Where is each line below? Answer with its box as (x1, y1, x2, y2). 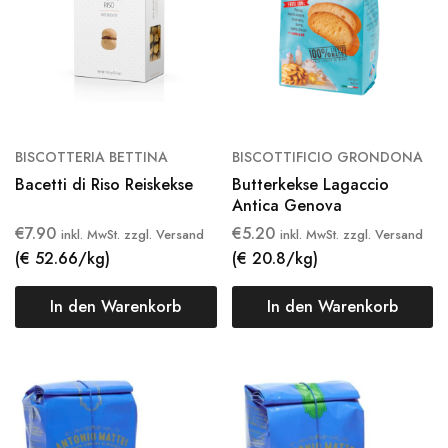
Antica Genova (231, 193, 342, 217)
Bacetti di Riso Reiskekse (15, 172, 193, 196)
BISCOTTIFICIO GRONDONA (231, 146, 423, 167)
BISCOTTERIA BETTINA (15, 146, 168, 167)
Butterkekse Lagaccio (231, 172, 389, 196)
